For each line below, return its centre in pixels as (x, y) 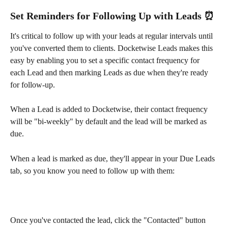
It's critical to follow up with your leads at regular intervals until (112, 36)
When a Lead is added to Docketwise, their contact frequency (110, 109)
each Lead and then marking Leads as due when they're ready (110, 72)
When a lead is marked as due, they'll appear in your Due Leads (113, 158)
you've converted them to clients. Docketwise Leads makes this (112, 48)
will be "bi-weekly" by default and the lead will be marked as (109, 122)
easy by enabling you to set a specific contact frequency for (106, 60)
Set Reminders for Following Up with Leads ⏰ (112, 16)
